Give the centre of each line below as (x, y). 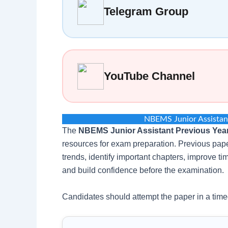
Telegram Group (146, 11)
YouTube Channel (149, 76)
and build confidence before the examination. (143, 170)
